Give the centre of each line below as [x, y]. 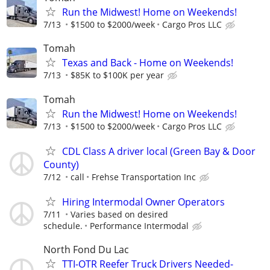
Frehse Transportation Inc [144, 177]
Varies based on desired [119, 214]
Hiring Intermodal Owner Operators [143, 202]
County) [61, 164]
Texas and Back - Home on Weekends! [148, 63]
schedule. [63, 225]
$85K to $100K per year [117, 75]
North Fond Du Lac [86, 250]
